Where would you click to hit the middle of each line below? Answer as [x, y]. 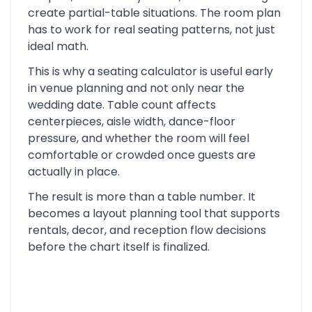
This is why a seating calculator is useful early [150, 71]
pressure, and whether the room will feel [139, 138]
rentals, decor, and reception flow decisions [147, 230]
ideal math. [58, 46]
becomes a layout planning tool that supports [154, 213]
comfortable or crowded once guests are [142, 155]
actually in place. [74, 172]
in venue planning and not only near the [136, 88]
